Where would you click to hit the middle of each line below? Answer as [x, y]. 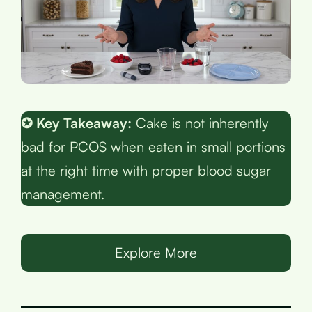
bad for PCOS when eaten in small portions [153, 146]
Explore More [156, 252]
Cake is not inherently [200, 123]
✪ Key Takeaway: [76, 123]
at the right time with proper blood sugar [146, 170]
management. [63, 194]
